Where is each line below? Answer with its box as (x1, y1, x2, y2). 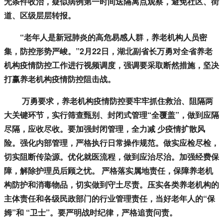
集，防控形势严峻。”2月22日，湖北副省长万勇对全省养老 (4, 45, 213, 57)
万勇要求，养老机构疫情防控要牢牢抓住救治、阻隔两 (4, 95, 213, 107)
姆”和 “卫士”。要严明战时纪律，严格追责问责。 (4, 207, 177, 219)
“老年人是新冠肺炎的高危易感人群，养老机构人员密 (4, 31, 207, 43)
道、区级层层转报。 (4, 9, 76, 21)
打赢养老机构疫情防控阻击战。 (4, 73, 115, 85)
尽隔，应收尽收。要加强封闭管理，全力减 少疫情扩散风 (4, 123, 205, 135)
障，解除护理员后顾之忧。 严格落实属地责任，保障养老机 (4, 165, 213, 177)
